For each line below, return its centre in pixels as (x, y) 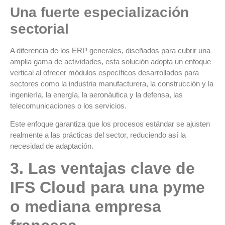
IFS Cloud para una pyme (107, 188)
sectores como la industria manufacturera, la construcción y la (112, 83)
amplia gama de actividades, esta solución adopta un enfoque (110, 61)
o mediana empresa (86, 207)
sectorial (39, 29)
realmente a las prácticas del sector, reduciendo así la (98, 135)
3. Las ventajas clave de (102, 168)
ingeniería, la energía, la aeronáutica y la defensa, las (96, 94)
